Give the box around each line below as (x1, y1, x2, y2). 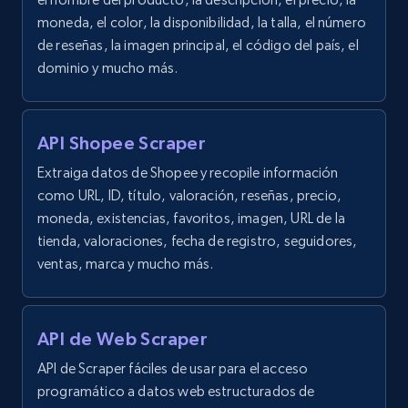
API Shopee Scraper (37, 133, 206, 153)
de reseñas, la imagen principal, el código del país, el (37, 36, 359, 54)
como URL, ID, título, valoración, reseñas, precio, (37, 187, 342, 204)
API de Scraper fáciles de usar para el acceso (37, 360, 309, 377)
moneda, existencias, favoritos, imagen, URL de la (37, 209, 345, 227)
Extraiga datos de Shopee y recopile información (37, 164, 339, 181)
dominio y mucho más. (37, 59, 178, 76)
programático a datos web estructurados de (37, 382, 315, 400)
